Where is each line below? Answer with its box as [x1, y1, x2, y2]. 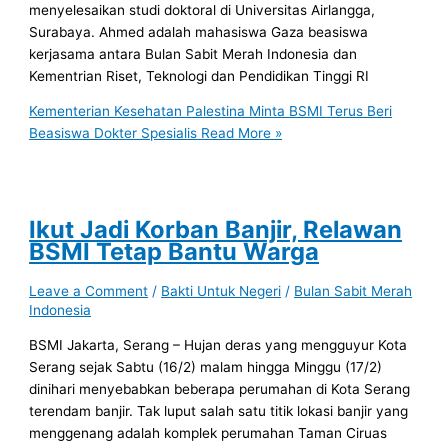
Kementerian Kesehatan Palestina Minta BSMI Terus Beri [29, 103, 393, 120]
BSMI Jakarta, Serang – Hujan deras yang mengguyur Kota [29, 336, 408, 353]
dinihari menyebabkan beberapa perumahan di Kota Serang [29, 380, 411, 397]
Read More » [197, 125, 283, 142]
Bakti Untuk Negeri [161, 283, 282, 300]
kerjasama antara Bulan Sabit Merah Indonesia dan [29, 45, 358, 62]
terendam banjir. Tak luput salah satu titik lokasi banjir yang [29, 402, 409, 419]
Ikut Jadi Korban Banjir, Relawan [29, 214, 403, 244]
